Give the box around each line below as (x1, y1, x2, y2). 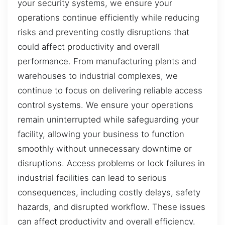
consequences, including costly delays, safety (18, 187, 200, 197)
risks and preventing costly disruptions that (18, 27, 189, 37)
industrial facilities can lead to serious (18, 172, 167, 183)
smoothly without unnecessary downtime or (18, 143, 192, 154)
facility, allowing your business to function (18, 129, 184, 139)
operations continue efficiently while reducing (18, 12, 199, 23)
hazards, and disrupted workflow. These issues (18, 201, 205, 212)
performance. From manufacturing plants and (18, 56, 196, 66)
